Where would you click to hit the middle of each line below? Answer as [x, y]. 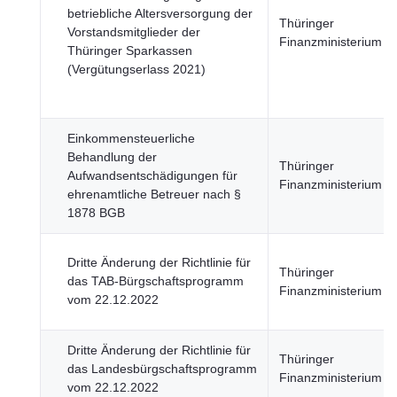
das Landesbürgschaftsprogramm [162, 369]
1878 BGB [96, 213]
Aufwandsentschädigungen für [152, 175]
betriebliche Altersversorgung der [160, 13]
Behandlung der [112, 157]
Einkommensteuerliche [131, 138]
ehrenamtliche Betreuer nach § [154, 194]
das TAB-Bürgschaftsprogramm [156, 281]
